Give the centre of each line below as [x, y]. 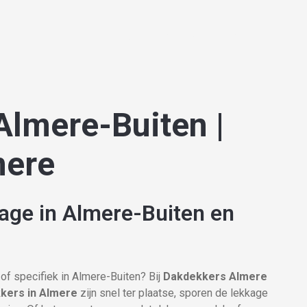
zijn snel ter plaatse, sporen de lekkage [173, 293]
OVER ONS [107, 37]
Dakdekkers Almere [215, 277]
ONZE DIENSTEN [199, 37]
